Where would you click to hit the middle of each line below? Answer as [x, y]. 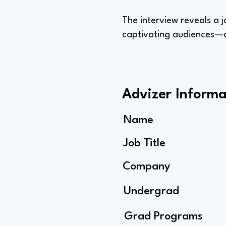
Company [146, 166]
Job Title [145, 143]
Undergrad [151, 191]
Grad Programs [163, 216]
